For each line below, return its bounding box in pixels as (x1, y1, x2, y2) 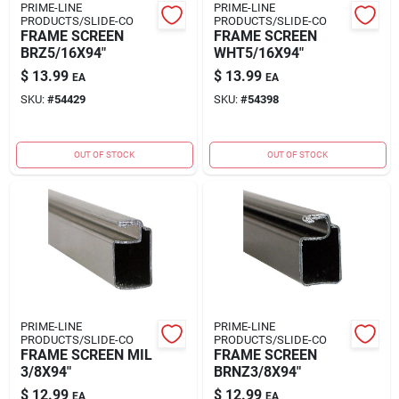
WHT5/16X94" (213, 44, 304, 61)
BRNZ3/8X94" (213, 362, 301, 380)
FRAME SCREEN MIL (20, 346, 152, 363)
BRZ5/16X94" (20, 44, 106, 61)
